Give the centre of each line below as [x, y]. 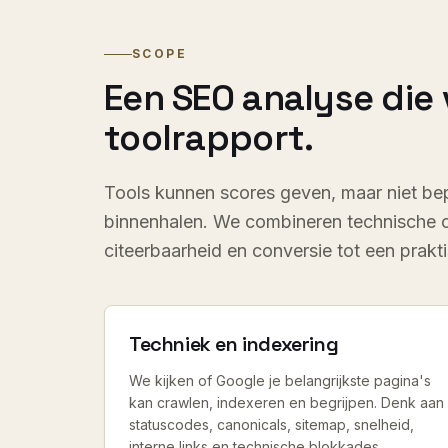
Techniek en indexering [234, 344]
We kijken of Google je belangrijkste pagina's [280, 380]
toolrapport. [209, 138]
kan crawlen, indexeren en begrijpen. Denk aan [286, 402]
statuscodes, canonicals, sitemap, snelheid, [271, 424]
